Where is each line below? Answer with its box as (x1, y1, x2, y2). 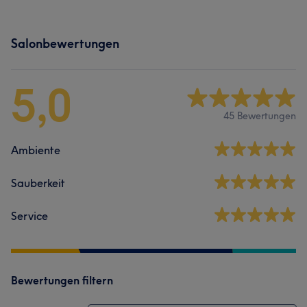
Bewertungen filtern (11, 273, 113, 287)
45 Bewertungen (223, 110, 296, 123)
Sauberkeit (11, 175, 65, 190)
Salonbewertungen (11, 35, 119, 51)
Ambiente (11, 143, 60, 157)
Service (11, 208, 48, 223)
